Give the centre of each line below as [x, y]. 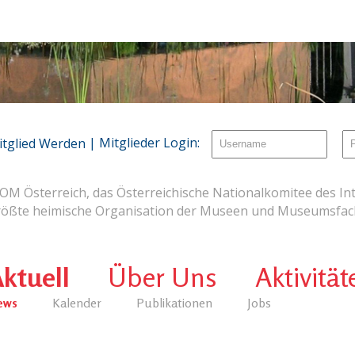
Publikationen [174, 302]
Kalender [77, 302]
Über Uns [162, 277]
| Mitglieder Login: [144, 143]
